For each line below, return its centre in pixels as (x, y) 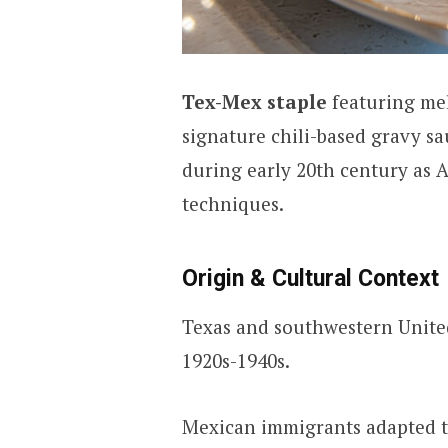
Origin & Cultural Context (310, 278)
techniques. (232, 204)
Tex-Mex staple (254, 102)
